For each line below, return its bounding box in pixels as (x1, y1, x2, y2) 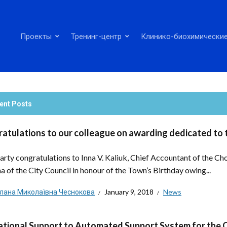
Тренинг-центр (70, 31, 122, 41)
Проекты (20, 31, 52, 41)
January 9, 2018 (104, 187, 154, 196)
